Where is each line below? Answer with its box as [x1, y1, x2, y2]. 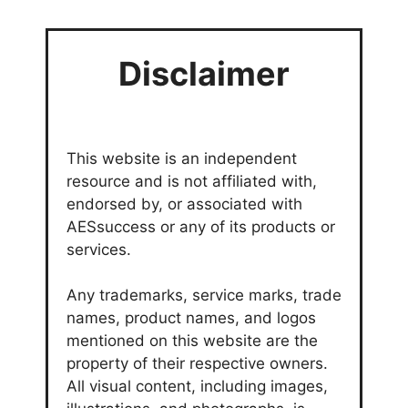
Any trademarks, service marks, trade [66, 285, 342, 304]
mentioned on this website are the [66, 331, 318, 350]
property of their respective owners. [66, 353, 328, 372]
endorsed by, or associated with [66, 194, 302, 213]
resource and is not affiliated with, [66, 171, 317, 190]
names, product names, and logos [66, 308, 316, 327]
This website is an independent [66, 148, 297, 168]
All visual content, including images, [66, 376, 328, 395]
